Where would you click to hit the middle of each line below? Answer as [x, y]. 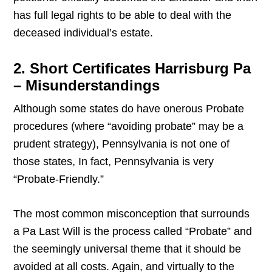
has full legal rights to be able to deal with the [123, 15]
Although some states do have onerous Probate [129, 109]
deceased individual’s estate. [83, 33]
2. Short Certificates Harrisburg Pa [132, 69]
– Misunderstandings [87, 86]
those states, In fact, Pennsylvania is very [114, 162]
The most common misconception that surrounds [132, 214]
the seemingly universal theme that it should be [127, 249]
